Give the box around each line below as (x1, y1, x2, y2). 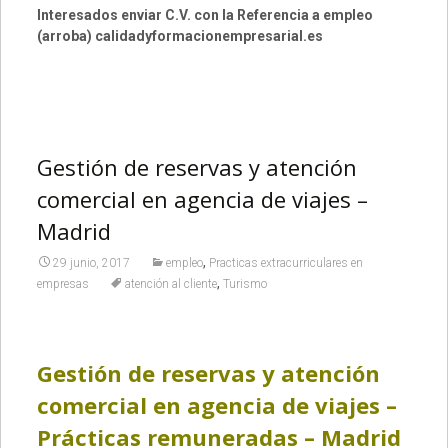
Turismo (222, 277, 267, 291)
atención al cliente (124, 277, 217, 291)
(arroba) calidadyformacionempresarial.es (36, 28, 323, 44)
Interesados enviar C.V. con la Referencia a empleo (36, 7, 373, 23)
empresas (36, 277, 89, 291)
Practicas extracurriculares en (208, 256, 363, 270)
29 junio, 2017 (52, 256, 130, 270)
